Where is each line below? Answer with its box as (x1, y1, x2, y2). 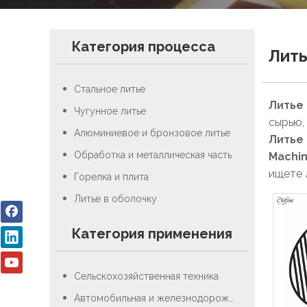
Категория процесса (71, 38, 215, 55)
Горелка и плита (74, 171, 149, 182)
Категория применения (71, 225, 232, 242)
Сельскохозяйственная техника (74, 271, 219, 282)
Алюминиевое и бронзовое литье (74, 127, 230, 138)
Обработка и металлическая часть (74, 149, 232, 160)
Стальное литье (74, 84, 145, 95)
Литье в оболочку (74, 193, 157, 204)
